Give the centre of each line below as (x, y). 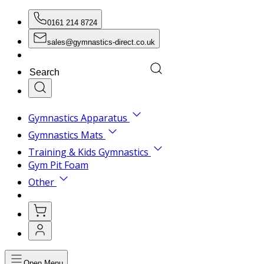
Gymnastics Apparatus (78, 118)
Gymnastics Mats (66, 135)
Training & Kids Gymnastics (88, 152)
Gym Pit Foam (58, 165)
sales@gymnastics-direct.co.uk (101, 42)
